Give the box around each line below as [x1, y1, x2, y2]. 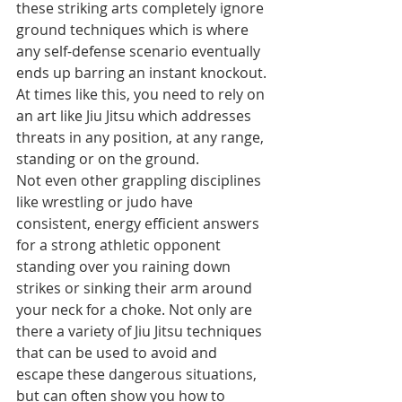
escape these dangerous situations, [16, 364, 260, 384]
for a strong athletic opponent [16, 235, 224, 255]
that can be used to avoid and [16, 343, 221, 363]
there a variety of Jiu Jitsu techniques [16, 321, 266, 341]
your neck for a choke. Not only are [16, 300, 256, 319]
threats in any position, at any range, [16, 127, 267, 147]
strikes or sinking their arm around [16, 278, 256, 298]
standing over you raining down [16, 257, 234, 276]
